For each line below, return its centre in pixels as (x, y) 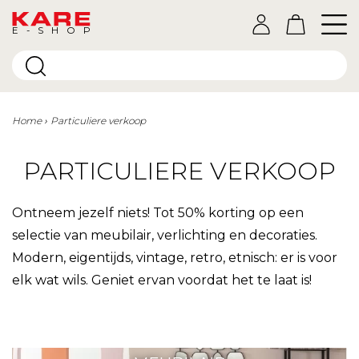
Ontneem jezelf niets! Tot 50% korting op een (158, 213)
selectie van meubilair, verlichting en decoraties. (165, 235)
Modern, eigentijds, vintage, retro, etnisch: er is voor (175, 258)
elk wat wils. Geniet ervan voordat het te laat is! (162, 280)
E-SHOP (52, 30)
